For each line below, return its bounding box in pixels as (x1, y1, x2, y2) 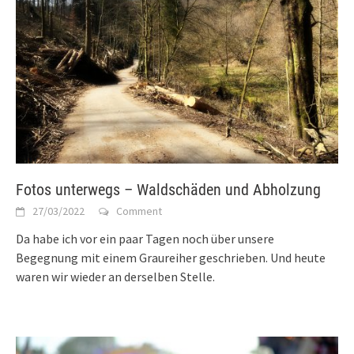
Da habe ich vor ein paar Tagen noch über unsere (16, 231, 274, 247)
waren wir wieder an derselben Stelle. (16, 269, 217, 285)
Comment (116, 204, 162, 219)
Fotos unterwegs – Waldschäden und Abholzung (16, 180, 321, 200)
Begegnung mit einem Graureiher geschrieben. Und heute (16, 250, 326, 266)
